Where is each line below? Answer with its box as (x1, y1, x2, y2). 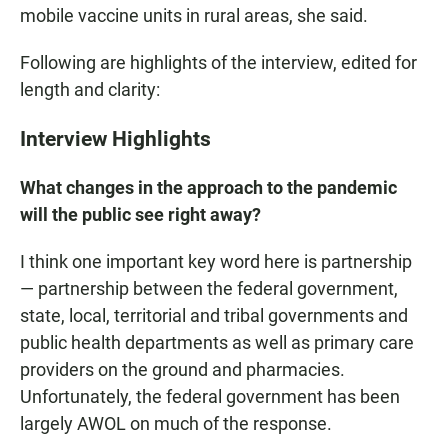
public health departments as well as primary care (20, 332, 414, 354)
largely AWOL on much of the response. (20, 413, 332, 435)
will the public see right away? (20, 204, 261, 226)
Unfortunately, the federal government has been (20, 386, 400, 408)
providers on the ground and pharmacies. (20, 359, 345, 381)
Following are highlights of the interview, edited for (20, 52, 417, 74)
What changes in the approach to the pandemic (20, 177, 397, 199)
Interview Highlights (20, 126, 211, 152)
